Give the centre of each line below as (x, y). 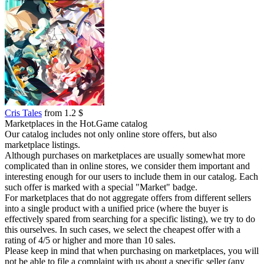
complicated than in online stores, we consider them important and (127, 166)
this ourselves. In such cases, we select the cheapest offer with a (123, 230)
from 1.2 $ (62, 113)
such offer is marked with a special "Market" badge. (101, 187)
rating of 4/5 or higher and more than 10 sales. (90, 240)
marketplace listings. (42, 145)
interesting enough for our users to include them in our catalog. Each (131, 176)
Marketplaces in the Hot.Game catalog (76, 123)
